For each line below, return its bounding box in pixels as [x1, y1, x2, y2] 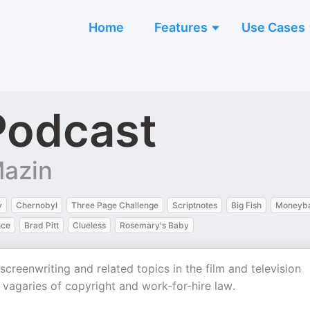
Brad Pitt [24, 220, 59, 230]
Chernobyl [16, 200, 57, 210]
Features [154, 20, 208, 35]
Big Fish [231, 200, 262, 210]
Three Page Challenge [71, 200, 158, 210]
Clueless [73, 220, 106, 230]
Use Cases [241, 20, 305, 35]
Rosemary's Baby [120, 220, 189, 230]
